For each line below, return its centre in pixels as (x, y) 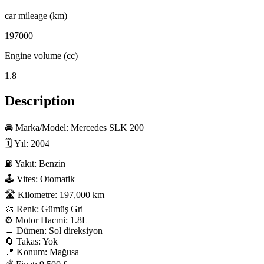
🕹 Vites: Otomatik (40, 179)
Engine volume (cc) (41, 56)
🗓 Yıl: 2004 (27, 144)
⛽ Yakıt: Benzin (35, 164)
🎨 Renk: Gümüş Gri (44, 209)
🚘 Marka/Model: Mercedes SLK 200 (74, 128)
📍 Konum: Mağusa (42, 252)
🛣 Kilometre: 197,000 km (55, 195)
